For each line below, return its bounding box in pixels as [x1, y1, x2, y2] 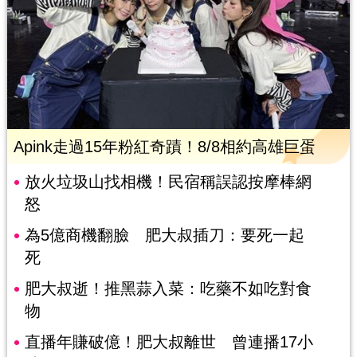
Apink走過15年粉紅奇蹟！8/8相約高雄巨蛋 [13, 137, 316, 155]
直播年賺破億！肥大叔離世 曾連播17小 [24, 332, 313, 351]
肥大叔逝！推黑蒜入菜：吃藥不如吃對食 [24, 279, 312, 297]
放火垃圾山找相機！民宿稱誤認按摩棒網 [24, 172, 312, 190]
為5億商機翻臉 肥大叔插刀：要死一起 [24, 226, 304, 244]
